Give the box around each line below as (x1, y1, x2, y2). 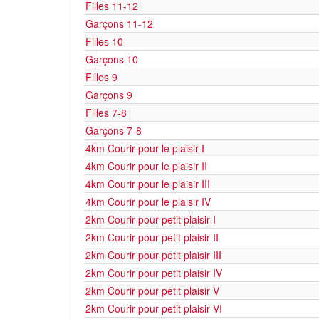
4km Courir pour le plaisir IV (85, 194, 211, 209)
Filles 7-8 (85, 105, 127, 120)
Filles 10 (85, 34, 123, 48)
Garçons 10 (85, 52, 138, 66)
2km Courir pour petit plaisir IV (85, 266, 222, 280)
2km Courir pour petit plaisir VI (85, 301, 222, 315)
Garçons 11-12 (85, 16, 153, 31)
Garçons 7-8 (85, 123, 142, 137)
